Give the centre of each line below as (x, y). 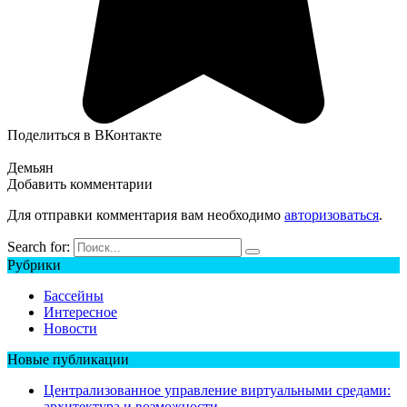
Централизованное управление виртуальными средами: (217, 390)
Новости (70, 328)
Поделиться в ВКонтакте (84, 134)
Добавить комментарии (80, 184)
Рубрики (34, 264)
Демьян (30, 167)
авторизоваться (332, 214)
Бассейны (74, 295)
